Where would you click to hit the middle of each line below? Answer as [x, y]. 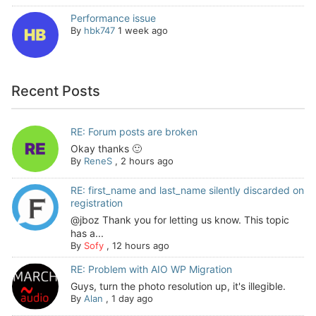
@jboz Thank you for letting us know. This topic [180, 219]
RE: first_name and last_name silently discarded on [187, 190]
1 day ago [132, 298]
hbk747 [99, 30]
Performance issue [113, 18]
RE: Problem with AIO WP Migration [151, 269]
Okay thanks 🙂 [106, 149]
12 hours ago [140, 245]
